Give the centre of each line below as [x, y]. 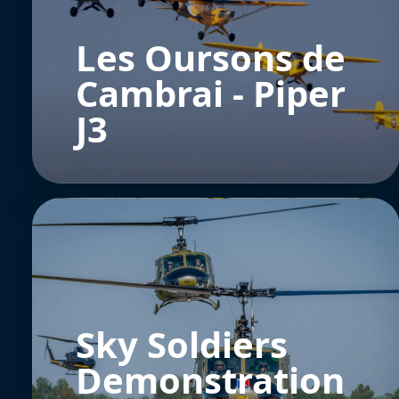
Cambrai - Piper [211, 93]
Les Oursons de [211, 57]
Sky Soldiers [182, 344]
